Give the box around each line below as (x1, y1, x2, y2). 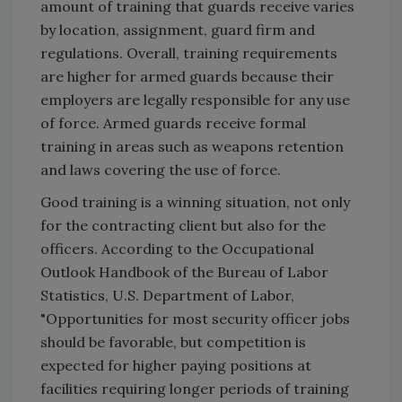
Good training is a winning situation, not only (40, 192, 350, 211)
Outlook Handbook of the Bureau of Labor (40, 262, 328, 281)
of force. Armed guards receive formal (40, 113, 306, 132)
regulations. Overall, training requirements (40, 43, 337, 62)
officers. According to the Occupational (40, 239, 314, 258)
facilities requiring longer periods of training (40, 379, 349, 398)
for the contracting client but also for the (40, 215, 326, 234)
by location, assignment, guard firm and (40, 20, 315, 39)
